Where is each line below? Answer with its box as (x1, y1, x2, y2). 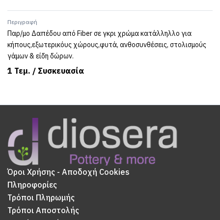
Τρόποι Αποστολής (7, 205, 79, 216)
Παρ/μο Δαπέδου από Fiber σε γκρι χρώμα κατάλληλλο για (7, 29, 192, 38)
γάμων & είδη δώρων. (7, 52, 74, 60)
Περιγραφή (7, 18, 37, 26)
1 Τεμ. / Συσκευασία (7, 66, 84, 76)
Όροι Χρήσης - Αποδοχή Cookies (7, 167, 130, 177)
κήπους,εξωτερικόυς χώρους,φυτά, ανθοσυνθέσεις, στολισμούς (7, 40, 206, 49)
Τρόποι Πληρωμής (7, 192, 75, 203)
